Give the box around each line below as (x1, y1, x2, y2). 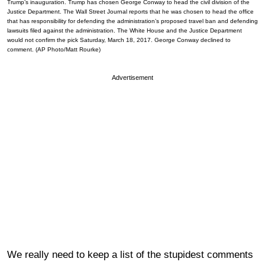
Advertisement (112, 73, 153, 81)
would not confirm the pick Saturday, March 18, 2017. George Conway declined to (7, 36, 231, 43)
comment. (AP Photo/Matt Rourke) (7, 46, 101, 53)
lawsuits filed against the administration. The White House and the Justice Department (7, 27, 242, 34)
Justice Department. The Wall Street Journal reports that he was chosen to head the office (7, 8, 254, 15)
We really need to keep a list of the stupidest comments (7, 248, 253, 260)
